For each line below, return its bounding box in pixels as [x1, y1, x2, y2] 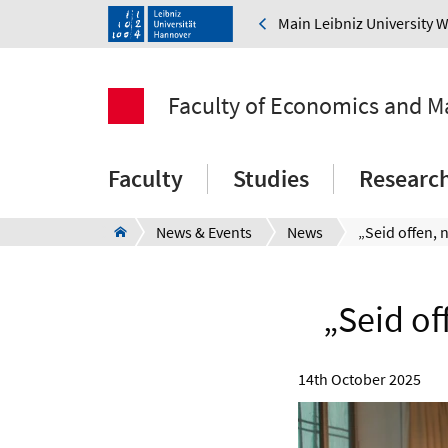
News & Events [156, 222, 252, 243]
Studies [233, 163, 309, 195]
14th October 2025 [298, 369, 421, 390]
